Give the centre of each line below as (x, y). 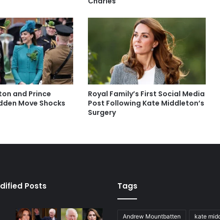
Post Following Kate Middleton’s (146, 103)
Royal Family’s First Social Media (146, 94)
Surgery (102, 112)
